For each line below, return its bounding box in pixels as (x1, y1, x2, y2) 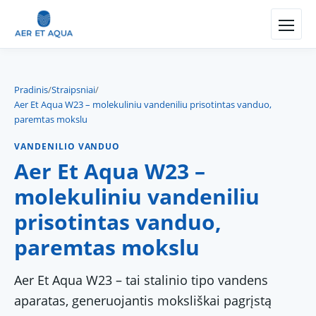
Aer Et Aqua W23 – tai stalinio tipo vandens (14, 272, 268, 288)
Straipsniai (51, 83, 95, 96)
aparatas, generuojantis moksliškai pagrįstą (14, 292, 272, 309)
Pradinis (14, 83, 48, 96)
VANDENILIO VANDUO (14, 140, 121, 152)
